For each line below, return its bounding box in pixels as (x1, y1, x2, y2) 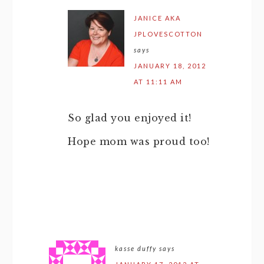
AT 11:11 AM (134, 78, 183, 85)
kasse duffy (115, 245, 157, 252)
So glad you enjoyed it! (68, 112, 192, 124)
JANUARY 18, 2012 (134, 62, 206, 70)
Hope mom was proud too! (68, 136, 210, 147)
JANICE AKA (134, 14, 181, 22)
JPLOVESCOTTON (134, 30, 203, 38)
